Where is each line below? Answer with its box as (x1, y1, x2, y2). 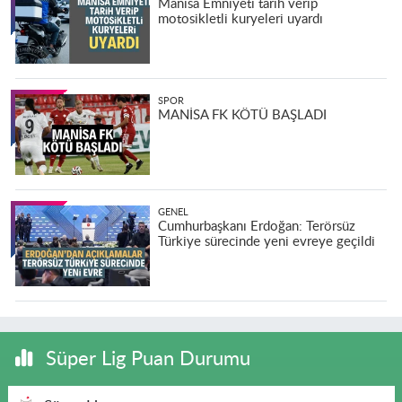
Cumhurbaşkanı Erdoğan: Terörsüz (157, 219, 355, 233)
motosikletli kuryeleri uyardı (157, 12, 323, 26)
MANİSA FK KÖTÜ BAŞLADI (157, 108, 327, 122)
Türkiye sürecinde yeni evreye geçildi (157, 234, 375, 249)
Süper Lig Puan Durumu (39, 348, 250, 369)
